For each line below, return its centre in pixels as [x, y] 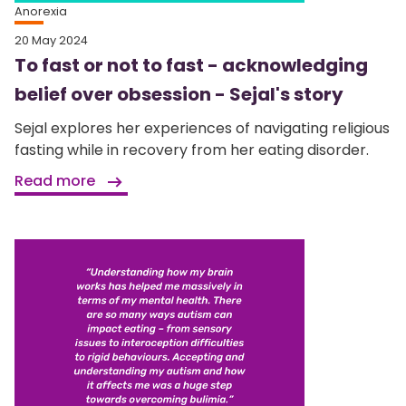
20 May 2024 [51, 41]
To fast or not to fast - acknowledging [191, 66]
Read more [57, 181]
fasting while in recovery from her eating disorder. [192, 150]
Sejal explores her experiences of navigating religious [202, 129]
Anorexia [41, 12]
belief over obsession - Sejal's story [179, 95]
